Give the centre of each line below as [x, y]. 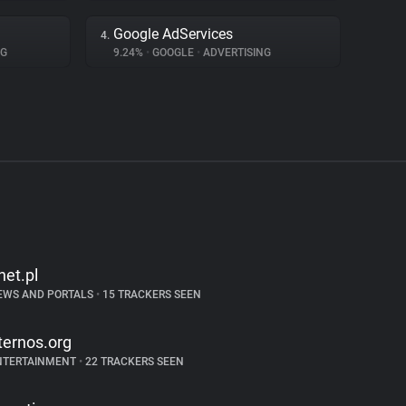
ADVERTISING [236, 53]
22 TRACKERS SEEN [133, 362]
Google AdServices [173, 34]
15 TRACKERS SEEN [150, 295]
